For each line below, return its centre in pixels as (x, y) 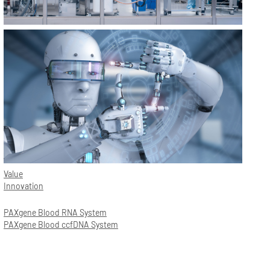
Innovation (24, 186)
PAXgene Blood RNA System (55, 213)
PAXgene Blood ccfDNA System (61, 225)
